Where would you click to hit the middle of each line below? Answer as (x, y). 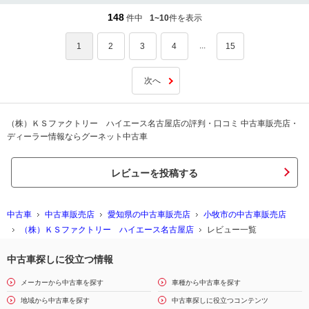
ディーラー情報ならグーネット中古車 (77, 136)
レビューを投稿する (154, 173)
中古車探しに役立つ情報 (60, 259)
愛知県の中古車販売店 (149, 214)
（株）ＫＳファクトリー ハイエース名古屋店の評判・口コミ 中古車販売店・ (153, 123)
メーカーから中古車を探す (62, 282)
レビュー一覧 (232, 229)
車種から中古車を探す (206, 282)
